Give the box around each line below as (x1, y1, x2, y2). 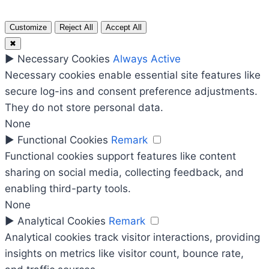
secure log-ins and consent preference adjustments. (5, 85, 258, 98)
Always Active (113, 53, 181, 65)
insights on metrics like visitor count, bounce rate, (5, 247, 244, 260)
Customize (10, 23, 47, 32)
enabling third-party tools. (5, 183, 131, 195)
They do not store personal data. (5, 101, 163, 114)
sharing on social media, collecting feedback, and (5, 166, 244, 179)
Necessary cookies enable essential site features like (5, 69, 261, 82)
